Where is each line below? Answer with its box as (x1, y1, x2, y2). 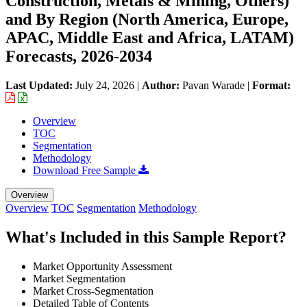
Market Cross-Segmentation (33, 284, 153, 297)
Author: (142, 79, 182, 91)
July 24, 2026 (75, 79, 134, 91)
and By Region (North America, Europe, (5, 10, 288, 28)
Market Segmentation (33, 272, 125, 284)
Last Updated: (5, 79, 75, 91)
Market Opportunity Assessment (33, 260, 172, 272)
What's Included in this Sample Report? (5, 228, 286, 246)
